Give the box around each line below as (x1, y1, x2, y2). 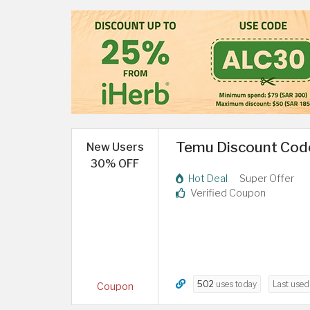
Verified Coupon (188, 186, 266, 199)
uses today (214, 278, 257, 289)
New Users (86, 140, 144, 154)
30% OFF (91, 156, 139, 170)
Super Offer (239, 172, 294, 185)
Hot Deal (186, 172, 228, 185)
